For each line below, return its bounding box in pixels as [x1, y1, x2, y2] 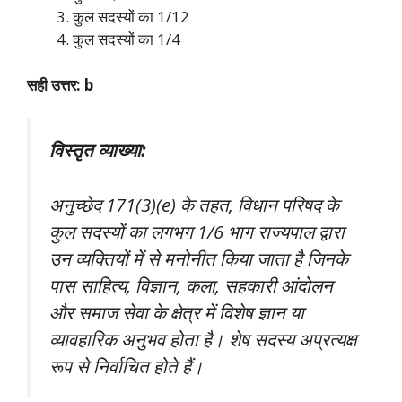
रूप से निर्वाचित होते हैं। [49, 353, 204, 379]
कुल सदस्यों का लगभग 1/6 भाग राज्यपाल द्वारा [49, 218, 345, 244]
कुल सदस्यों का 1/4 [73, 29, 180, 50]
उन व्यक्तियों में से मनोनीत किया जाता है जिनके [49, 245, 348, 271]
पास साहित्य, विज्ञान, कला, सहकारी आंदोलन [49, 272, 333, 298]
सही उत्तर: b [27, 74, 93, 95]
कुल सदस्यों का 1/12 [73, 6, 189, 28]
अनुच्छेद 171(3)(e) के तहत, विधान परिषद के [49, 191, 339, 217]
